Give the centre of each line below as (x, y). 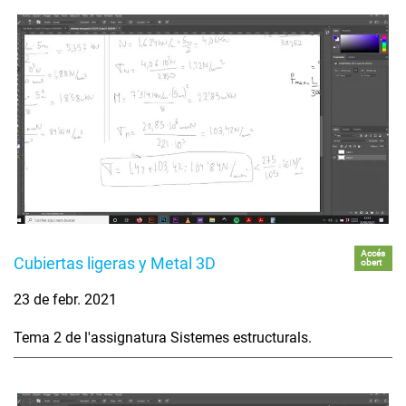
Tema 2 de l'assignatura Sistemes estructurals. (163, 337)
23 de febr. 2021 (65, 299)
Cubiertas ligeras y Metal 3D (115, 263)
